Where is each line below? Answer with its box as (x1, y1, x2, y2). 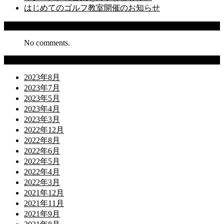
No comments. (24, 38, 70, 47)
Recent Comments (4, 21, 62, 30)
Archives (4, 55, 32, 64)
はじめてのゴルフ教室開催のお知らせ (24, 3, 160, 12)
